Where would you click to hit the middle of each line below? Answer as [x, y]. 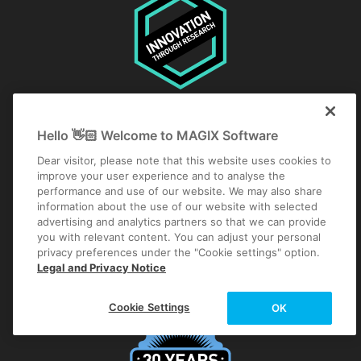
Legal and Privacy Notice [102, 268]
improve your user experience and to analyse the [161, 176]
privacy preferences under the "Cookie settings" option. [178, 252]
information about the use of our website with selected [177, 206]
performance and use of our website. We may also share [180, 191]
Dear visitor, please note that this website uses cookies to [184, 160]
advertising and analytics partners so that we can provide [182, 222]
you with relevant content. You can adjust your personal [179, 237]
